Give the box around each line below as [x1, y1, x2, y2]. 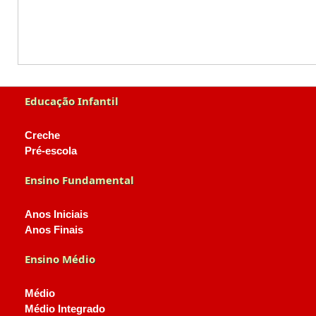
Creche [25, 130, 60, 141]
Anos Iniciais [25, 209, 88, 220]
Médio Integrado [25, 303, 105, 315]
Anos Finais [25, 224, 83, 236]
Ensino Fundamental [25, 173, 134, 187]
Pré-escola [25, 145, 77, 157]
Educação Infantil [25, 94, 119, 108]
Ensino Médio [25, 252, 95, 266]
